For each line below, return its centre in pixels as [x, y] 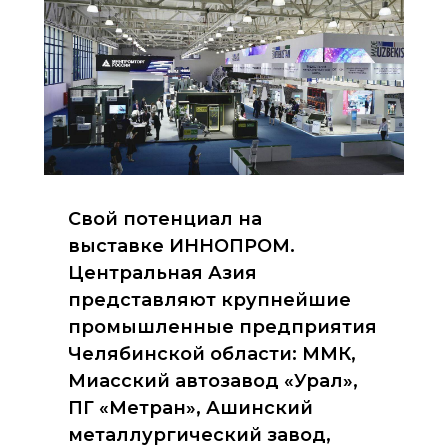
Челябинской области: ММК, [212, 354]
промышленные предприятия [222, 327]
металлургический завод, [199, 435]
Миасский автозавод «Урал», [213, 381]
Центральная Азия [162, 273]
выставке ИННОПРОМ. [181, 246]
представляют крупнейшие [209, 300]
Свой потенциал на [165, 219]
